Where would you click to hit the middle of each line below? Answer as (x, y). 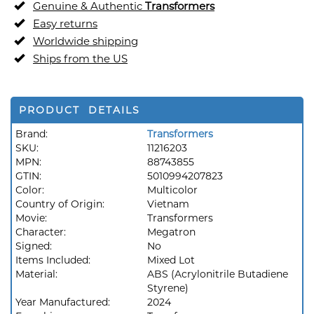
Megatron (171, 232)
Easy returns (65, 23)
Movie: (33, 218)
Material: (38, 274)
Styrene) (168, 288)
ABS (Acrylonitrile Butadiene (218, 274)
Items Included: (54, 260)
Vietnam (168, 204)
